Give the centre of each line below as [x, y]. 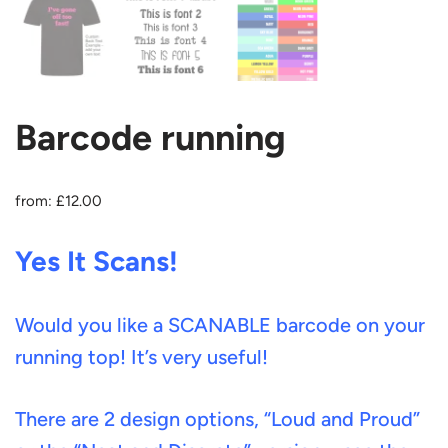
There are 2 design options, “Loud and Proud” [217, 419]
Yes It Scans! [96, 261]
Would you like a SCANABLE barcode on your [220, 325]
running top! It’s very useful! [141, 357]
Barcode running [150, 137]
